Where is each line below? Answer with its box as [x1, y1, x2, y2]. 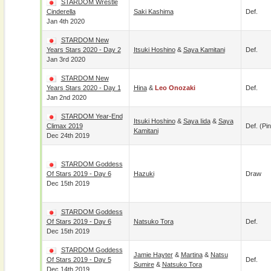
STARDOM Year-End [60, 113, 123, 120]
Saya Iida [183, 117, 211, 125]
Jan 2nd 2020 [46, 94, 87, 101]
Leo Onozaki [154, 84, 195, 91]
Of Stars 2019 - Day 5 [46, 256, 111, 263]
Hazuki [133, 170, 154, 177]
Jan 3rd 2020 [46, 56, 85, 63]
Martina [180, 251, 203, 258]
